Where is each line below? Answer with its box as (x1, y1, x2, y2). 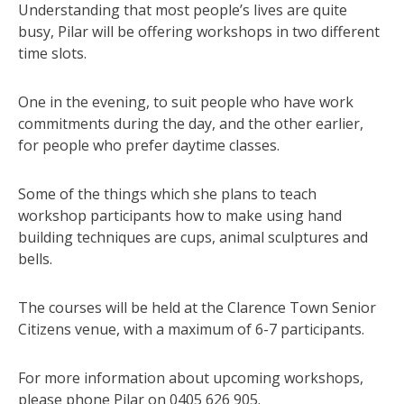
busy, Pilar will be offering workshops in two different (18, 21, 380, 41)
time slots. (18, 42, 87, 63)
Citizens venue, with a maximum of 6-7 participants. (18, 318, 364, 339)
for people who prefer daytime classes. (18, 134, 280, 155)
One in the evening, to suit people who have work (18, 91, 353, 112)
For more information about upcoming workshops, (18, 367, 363, 388)
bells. (18, 248, 52, 269)
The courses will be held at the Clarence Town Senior (18, 297, 376, 317)
